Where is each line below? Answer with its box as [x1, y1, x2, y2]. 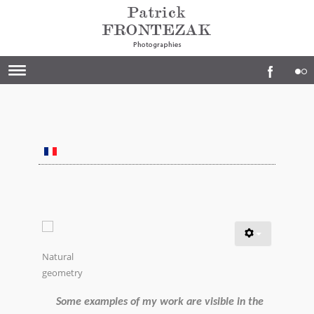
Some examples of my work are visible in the [55, 296, 264, 308]
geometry [42, 266, 83, 279]
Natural [42, 250, 74, 263]
